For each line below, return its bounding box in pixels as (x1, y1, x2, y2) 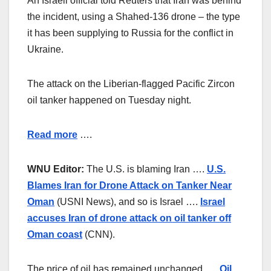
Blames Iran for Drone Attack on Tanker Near (27, 180, 232, 191)
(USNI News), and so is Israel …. (54, 197, 200, 207)
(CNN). (82, 229, 117, 240)
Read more (27, 129, 77, 140)
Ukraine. (27, 44, 66, 55)
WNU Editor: (27, 164, 84, 175)
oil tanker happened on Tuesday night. (27, 95, 196, 106)
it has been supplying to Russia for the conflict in (27, 28, 233, 39)
